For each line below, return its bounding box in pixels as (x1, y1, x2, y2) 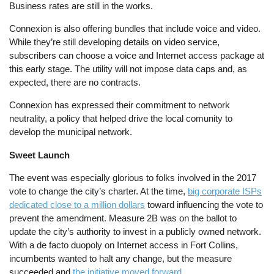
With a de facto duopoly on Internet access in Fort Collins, (9, 239, 239, 250)
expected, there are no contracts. (9, 77, 141, 88)
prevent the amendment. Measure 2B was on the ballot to (9, 212, 237, 223)
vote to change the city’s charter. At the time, (9, 185, 188, 196)
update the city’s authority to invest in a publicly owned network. (9, 226, 262, 237)
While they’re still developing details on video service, (9, 37, 220, 48)
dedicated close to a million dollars (9, 199, 146, 210)
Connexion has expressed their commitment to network (9, 100, 231, 111)
